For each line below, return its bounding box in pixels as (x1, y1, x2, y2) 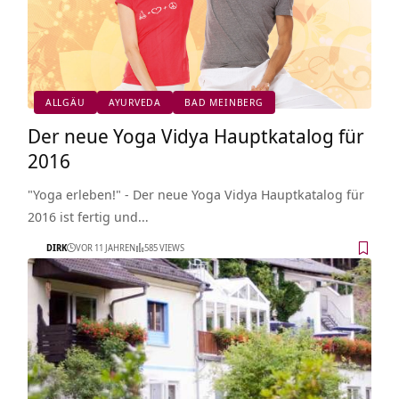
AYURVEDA (108, 95, 161, 110)
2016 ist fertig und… (27, 207, 149, 225)
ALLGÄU (45, 95, 85, 110)
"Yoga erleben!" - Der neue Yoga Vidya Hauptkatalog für (27, 184, 364, 203)
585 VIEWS (143, 241, 184, 255)
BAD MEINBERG (184, 95, 264, 110)
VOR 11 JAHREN (75, 241, 135, 255)
